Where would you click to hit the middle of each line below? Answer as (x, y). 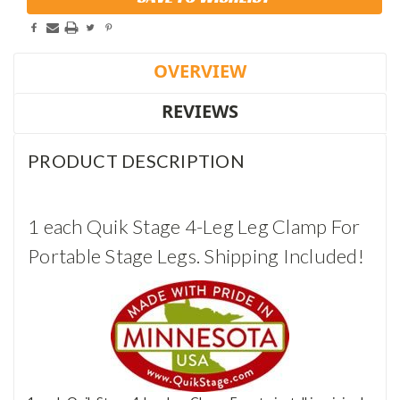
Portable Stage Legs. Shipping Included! (196, 256)
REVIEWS (200, 112)
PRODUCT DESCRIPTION (136, 161)
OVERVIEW (200, 71)
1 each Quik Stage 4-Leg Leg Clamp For (194, 227)
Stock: (46, 10)
